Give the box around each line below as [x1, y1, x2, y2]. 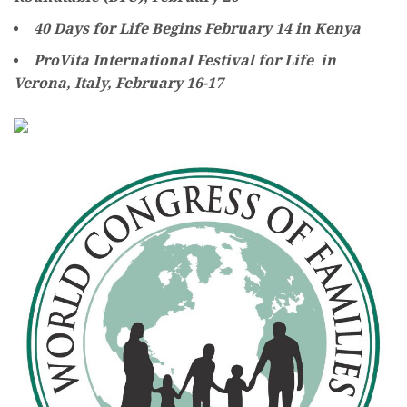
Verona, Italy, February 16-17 [14, 74, 223, 93]
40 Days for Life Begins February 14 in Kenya [34, 20, 361, 38]
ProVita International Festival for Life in [34, 52, 336, 70]
